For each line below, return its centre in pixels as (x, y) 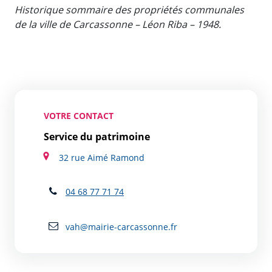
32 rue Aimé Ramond (102, 157)
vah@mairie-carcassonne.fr (120, 226)
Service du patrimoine (97, 136)
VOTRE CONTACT (79, 115)
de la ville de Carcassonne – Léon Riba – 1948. (118, 24)
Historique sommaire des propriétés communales (129, 9)
